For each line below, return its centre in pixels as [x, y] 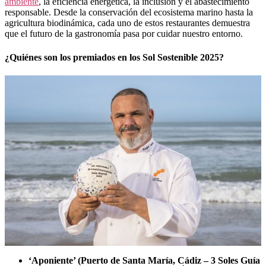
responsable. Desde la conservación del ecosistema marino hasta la [129, 12]
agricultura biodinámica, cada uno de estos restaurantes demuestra [127, 23]
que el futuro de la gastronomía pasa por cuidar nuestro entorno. [124, 34]
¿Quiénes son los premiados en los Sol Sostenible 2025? [114, 57]
